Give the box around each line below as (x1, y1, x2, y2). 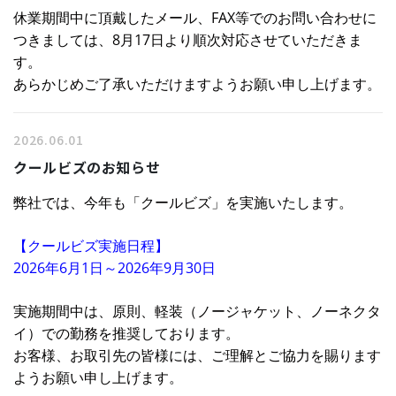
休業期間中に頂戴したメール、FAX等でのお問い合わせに (13, 8, 377, 28)
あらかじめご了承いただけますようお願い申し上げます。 (13, 74, 381, 95)
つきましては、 (13, 30, 112, 50)
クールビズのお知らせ (13, 156, 161, 179)
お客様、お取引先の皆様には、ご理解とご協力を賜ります (13, 346, 381, 366)
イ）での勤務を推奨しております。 (13, 324, 240, 344)
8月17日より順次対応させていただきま (112, 30, 362, 50)
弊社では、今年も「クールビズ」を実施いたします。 (13, 193, 353, 213)
